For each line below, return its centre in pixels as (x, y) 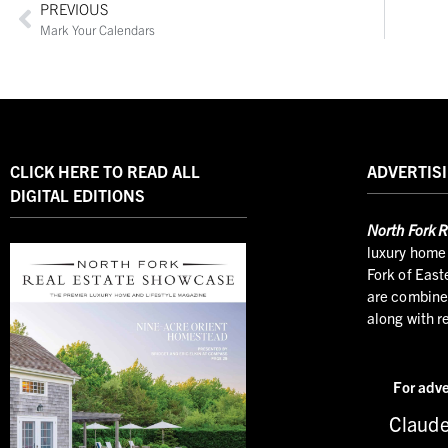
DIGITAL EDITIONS (77, 195)
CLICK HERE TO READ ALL (105, 171)
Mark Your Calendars (97, 30)
